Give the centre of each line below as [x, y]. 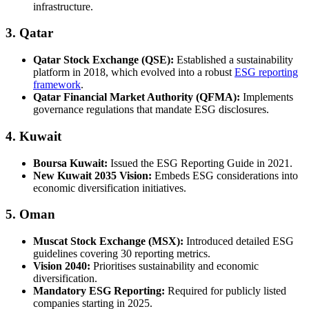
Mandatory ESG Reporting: [99, 291]
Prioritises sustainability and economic [175, 266]
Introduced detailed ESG [239, 241]
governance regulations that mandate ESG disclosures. [151, 110]
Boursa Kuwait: [70, 163]
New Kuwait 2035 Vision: [92, 175]
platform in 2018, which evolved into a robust [134, 72]
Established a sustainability [233, 60]
